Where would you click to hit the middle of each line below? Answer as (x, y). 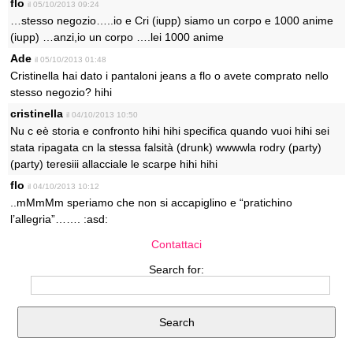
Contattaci (176, 244)
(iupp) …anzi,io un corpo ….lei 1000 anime (117, 37)
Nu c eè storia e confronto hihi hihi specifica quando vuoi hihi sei (170, 131)
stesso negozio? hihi (61, 92)
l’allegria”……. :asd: (59, 219)
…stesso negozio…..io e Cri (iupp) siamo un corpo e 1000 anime (172, 20)
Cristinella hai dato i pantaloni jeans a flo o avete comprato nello (169, 76)
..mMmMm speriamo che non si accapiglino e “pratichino (151, 203)
